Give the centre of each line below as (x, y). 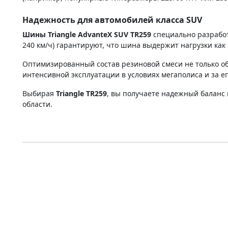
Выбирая (39, 93)
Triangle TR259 (81, 93)
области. (37, 104)
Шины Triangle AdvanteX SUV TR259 (87, 34)
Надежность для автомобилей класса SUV (112, 20)
